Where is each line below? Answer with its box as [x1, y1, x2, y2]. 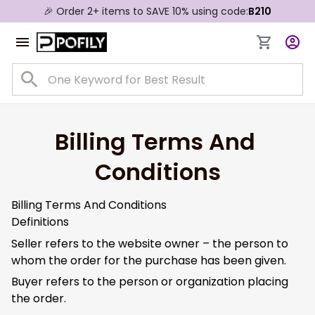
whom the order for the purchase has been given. [11, 252, 286, 269]
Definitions [11, 214, 69, 231]
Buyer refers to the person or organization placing [11, 274, 288, 290]
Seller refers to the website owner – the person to [11, 235, 288, 252]
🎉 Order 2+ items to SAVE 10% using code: [44, 4, 248, 18]
